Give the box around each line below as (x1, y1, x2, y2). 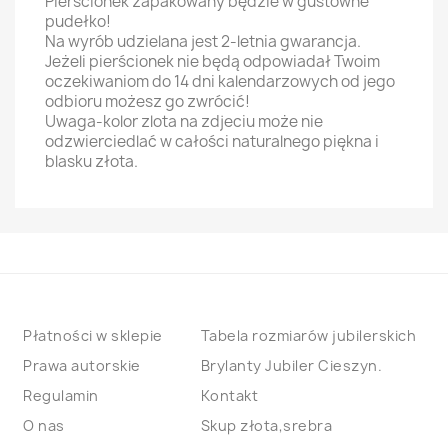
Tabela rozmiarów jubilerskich (200, 326, 416, 345)
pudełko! (45, 11, 111, 32)
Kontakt (200, 386, 258, 405)
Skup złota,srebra (200, 416, 332, 435)
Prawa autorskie (23, 356, 141, 375)
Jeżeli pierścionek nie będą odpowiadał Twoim (45, 51, 380, 72)
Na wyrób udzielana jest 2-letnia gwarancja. (45, 31, 364, 52)
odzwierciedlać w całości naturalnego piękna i (45, 131, 379, 152)
